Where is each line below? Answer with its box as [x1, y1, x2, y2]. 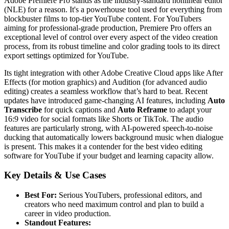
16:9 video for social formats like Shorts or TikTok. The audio [4, 114, 203, 123]
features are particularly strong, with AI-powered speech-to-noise [4, 123, 213, 132]
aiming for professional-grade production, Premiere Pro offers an [4, 23, 212, 32]
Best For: [25, 191, 57, 200]
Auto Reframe [118, 105, 167, 114]
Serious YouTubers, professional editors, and [57, 191, 202, 200]
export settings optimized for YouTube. [4, 51, 129, 60]
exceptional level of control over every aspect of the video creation [4, 32, 218, 41]
